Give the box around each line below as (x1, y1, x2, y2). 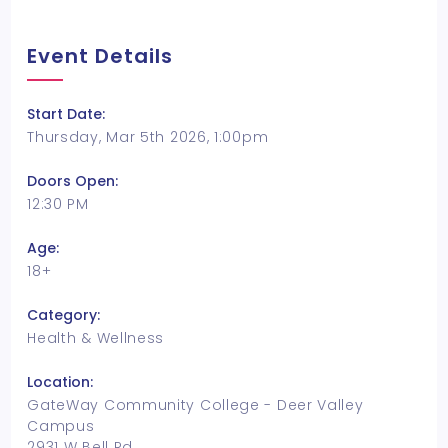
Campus (27, 416, 95, 436)
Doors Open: (27, 171, 119, 191)
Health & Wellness (27, 328, 165, 348)
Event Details (27, 42, 174, 70)
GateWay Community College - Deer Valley (27, 395, 364, 415)
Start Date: (27, 104, 106, 124)
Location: (27, 372, 94, 392)
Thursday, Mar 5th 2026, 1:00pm (27, 127, 269, 147)
